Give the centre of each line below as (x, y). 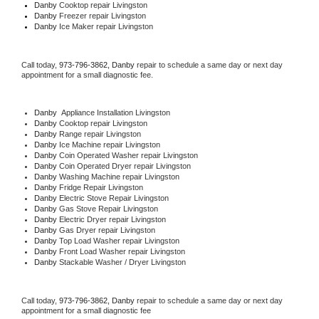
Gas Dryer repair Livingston (107, 230)
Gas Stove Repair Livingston (108, 208)
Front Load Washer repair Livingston (122, 251)
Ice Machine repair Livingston (109, 144)
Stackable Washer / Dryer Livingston (122, 262)
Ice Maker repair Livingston (105, 26)
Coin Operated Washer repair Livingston (128, 155)
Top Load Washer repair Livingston (119, 240)
